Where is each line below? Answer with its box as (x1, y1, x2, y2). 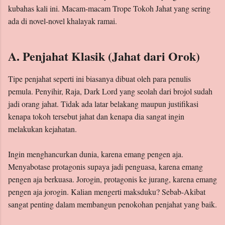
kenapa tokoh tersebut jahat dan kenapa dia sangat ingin (8, 111, 184, 122)
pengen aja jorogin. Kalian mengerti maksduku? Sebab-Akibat (8, 186, 205, 197)
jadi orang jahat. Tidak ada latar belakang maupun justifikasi (8, 98, 198, 109)
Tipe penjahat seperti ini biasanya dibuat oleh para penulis (8, 73, 191, 84)
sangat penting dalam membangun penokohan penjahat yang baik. (8, 199, 217, 210)
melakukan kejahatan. (8, 124, 77, 135)
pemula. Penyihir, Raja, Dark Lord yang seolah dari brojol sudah (8, 86, 212, 97)
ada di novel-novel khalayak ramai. (8, 16, 117, 27)
